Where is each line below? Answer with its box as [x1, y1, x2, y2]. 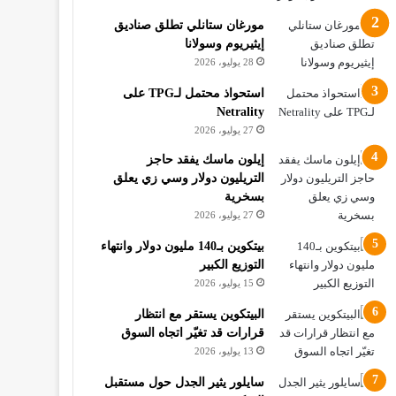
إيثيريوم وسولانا [185, 37, 265, 50]
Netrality [217, 105, 265, 118]
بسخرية [225, 190, 265, 203]
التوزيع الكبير [200, 258, 265, 271]
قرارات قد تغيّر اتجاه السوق [121, 326, 265, 339]
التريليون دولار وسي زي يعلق [113, 171, 265, 185]
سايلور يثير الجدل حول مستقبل [104, 376, 265, 389]
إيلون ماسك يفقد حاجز [147, 153, 265, 166]
